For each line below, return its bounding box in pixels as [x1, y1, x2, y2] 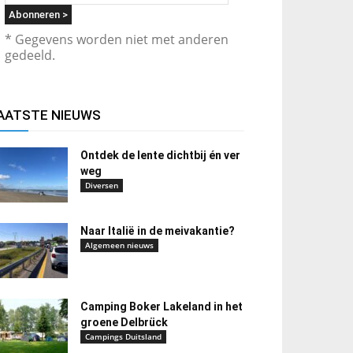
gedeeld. [5, 46, 55, 64]
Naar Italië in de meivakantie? [80, 225, 235, 237]
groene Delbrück [80, 316, 168, 329]
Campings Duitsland [85, 331, 162, 342]
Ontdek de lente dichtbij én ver [80, 149, 240, 162]
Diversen [85, 180, 118, 191]
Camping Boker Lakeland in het [80, 300, 243, 313]
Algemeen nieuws [85, 240, 154, 251]
